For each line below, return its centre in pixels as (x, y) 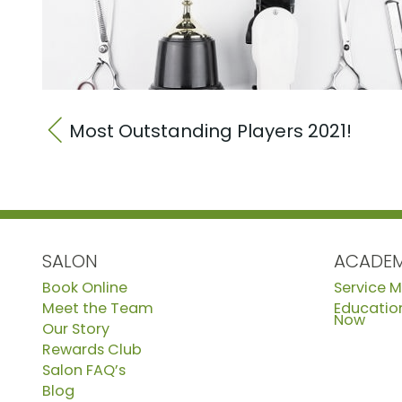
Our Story (76, 328)
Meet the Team (98, 308)
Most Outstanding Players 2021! (210, 131)
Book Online (85, 287)
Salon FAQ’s (84, 370)
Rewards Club (92, 349)
